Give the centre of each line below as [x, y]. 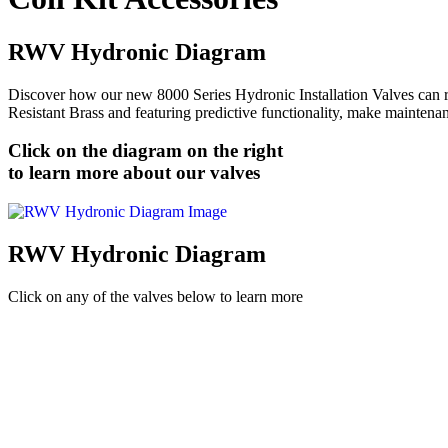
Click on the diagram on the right [145, 151]
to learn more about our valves [134, 173]
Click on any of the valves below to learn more [155, 296]
